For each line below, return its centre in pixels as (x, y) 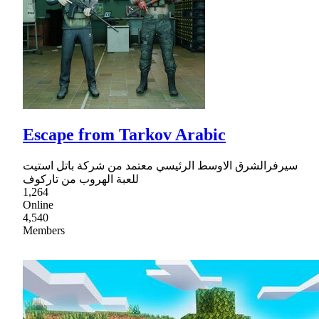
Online (38, 205)
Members (44, 231)
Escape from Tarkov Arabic (124, 135)
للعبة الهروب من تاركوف (81, 179)
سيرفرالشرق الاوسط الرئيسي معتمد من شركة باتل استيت (160, 166)
